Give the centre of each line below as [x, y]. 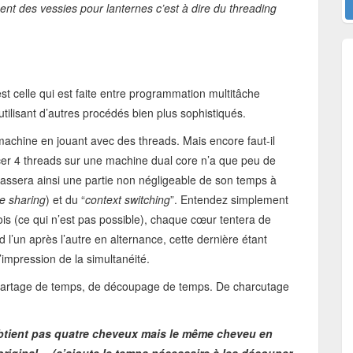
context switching [128, 199]
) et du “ [65, 199]
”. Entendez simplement [229, 199]
